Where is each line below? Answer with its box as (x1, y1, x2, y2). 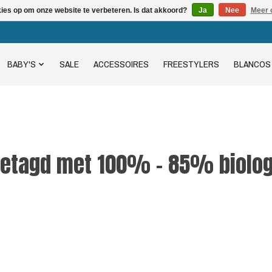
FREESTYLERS (163, 58, 219, 71)
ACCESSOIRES (93, 58, 149, 71)
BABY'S (7, 58, 36, 71)
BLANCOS (233, 58, 271, 71)
